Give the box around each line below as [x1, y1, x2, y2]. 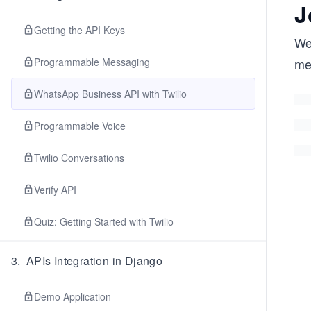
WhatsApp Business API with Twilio [34, 87, 187, 101]
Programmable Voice [34, 119, 126, 133]
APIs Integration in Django [26, 253, 163, 269]
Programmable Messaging [34, 55, 150, 69]
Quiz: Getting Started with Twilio [34, 215, 174, 228]
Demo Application [34, 289, 111, 303]
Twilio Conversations [34, 151, 124, 165]
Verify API [34, 183, 76, 196]
